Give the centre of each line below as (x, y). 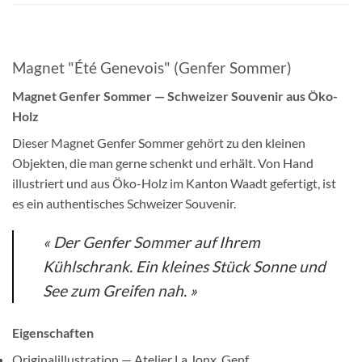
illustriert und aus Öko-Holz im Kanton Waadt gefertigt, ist (174, 183)
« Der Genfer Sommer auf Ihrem (152, 242)
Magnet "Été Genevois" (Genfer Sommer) (152, 68)
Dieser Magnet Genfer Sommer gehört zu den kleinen (159, 142)
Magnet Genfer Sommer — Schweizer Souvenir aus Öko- (175, 95)
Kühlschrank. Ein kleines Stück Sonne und (184, 266)
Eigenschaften (53, 333)
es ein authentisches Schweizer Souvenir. (124, 203)
